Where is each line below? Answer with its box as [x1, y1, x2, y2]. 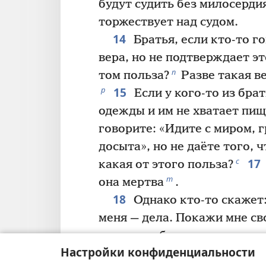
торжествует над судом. [99, 15, 238, 30]
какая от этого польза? [99, 158, 233, 172]
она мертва [99, 176, 164, 190]
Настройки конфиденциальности [61, 244, 255, 260]
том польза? [99, 69, 169, 83]
